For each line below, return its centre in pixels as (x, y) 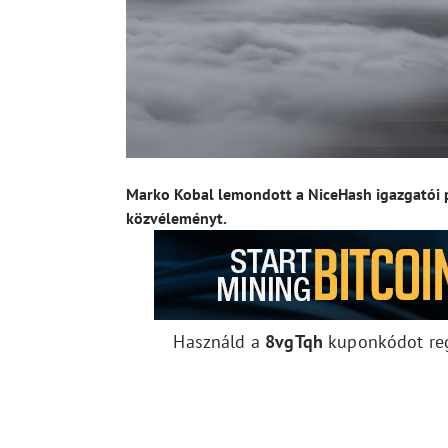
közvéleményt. (176, 218)
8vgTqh (297, 342)
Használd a (219, 342)
